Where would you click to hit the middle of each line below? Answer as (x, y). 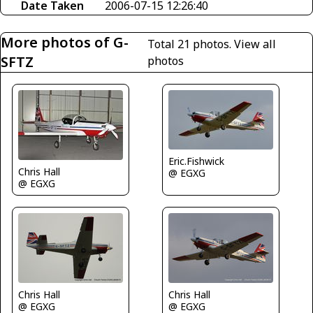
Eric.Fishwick (196, 161)
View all (255, 44)
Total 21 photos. (191, 44)
